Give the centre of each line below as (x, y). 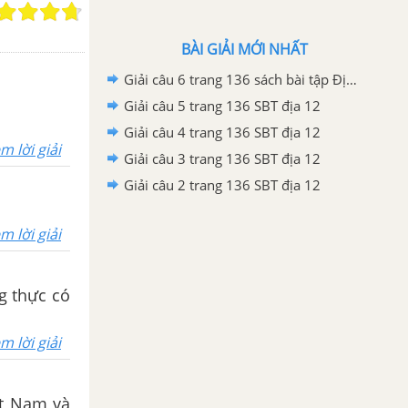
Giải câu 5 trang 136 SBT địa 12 (222, 106)
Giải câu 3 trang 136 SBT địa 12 (222, 158)
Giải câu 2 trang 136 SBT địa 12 (222, 185)
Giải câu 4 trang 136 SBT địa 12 (222, 132)
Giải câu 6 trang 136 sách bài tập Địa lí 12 (352, 79)
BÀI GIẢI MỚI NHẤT (244, 49)
